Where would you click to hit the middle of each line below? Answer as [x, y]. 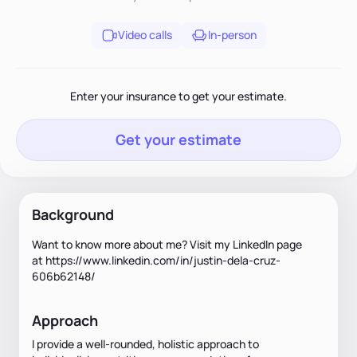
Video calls [145, 35]
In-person [232, 35]
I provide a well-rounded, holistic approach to [145, 343]
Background [73, 214]
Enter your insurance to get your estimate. [178, 96]
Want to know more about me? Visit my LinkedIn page [167, 244]
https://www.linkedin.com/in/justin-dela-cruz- [163, 260]
